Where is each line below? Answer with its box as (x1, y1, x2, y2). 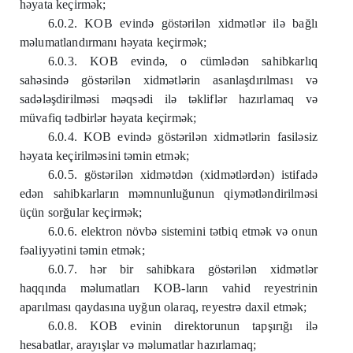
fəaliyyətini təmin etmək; (20, 243, 145, 257)
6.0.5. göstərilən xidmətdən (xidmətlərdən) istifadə (48, 168, 318, 181)
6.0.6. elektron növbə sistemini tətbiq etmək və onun (48, 225, 318, 238)
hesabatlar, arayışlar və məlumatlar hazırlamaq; (20, 338, 257, 351)
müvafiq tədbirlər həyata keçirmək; (20, 111, 197, 124)
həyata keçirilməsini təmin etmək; (20, 149, 189, 162)
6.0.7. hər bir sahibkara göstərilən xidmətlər (48, 262, 318, 276)
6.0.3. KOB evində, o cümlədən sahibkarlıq (48, 54, 318, 68)
